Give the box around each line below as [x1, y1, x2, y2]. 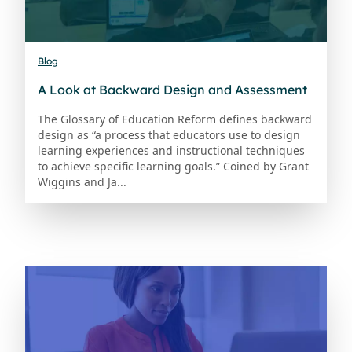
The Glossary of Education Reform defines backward [38, 111, 312, 126]
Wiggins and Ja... [38, 174, 126, 189]
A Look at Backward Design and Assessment [38, 81, 307, 97]
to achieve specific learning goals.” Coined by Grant [38, 158, 309, 174]
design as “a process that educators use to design [38, 126, 300, 142]
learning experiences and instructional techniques [38, 142, 305, 158]
